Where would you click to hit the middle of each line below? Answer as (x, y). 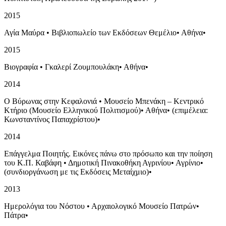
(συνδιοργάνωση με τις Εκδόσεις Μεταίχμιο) (76, 172)
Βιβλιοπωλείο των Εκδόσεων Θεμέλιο (114, 32)
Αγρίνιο (188, 162)
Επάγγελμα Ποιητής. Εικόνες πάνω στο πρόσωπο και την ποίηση (108, 153)
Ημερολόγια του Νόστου (44, 206)
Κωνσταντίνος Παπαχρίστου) (51, 119)
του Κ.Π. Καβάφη (33, 162)
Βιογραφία (21, 67)
